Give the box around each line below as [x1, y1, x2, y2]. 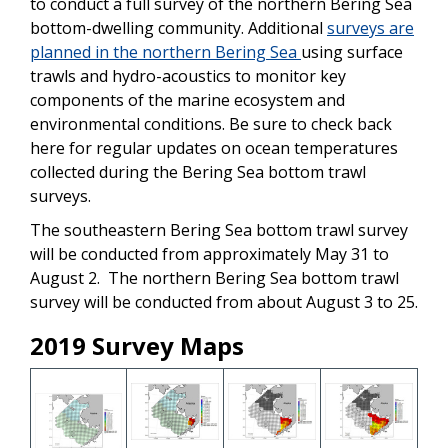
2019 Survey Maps [30, 329, 244, 363]
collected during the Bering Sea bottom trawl [30, 161, 366, 184]
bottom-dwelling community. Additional [30, 17, 327, 40]
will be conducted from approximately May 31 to [30, 243, 389, 266]
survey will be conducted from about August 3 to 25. [30, 291, 418, 314]
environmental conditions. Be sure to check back [30, 113, 392, 136]
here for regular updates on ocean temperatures [30, 137, 398, 160]
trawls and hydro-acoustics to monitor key [30, 65, 346, 88]
